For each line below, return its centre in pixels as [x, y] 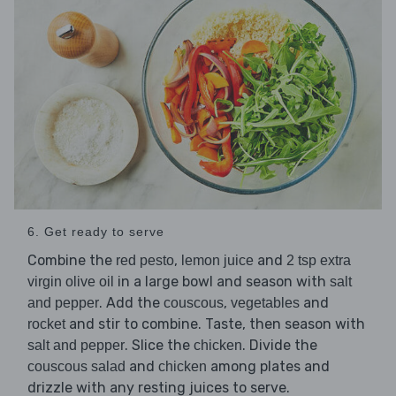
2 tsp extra [319, 260]
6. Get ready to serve [96, 231]
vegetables [265, 302]
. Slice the [159, 345]
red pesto [145, 260]
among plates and [268, 366]
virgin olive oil [71, 281]
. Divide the [280, 345]
